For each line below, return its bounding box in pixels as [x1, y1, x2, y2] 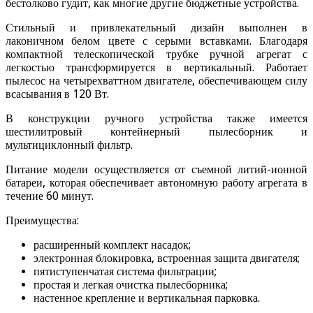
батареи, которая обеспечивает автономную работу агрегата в [6, 175, 307, 189]
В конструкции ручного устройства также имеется [6, 111, 307, 125]
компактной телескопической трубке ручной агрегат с [6, 47, 307, 61]
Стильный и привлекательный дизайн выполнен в [6, 20, 307, 34]
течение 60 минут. [6, 189, 94, 203]
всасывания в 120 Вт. [6, 87, 109, 101]
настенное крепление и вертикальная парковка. [34, 291, 260, 305]
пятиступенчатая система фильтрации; [34, 264, 217, 278]
